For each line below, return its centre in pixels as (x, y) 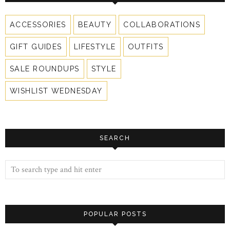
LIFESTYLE (95, 46)
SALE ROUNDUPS (45, 69)
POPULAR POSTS (115, 214)
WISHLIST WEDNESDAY (56, 91)
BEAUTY (95, 24)
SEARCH (115, 138)
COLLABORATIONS (162, 24)
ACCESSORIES (38, 24)
